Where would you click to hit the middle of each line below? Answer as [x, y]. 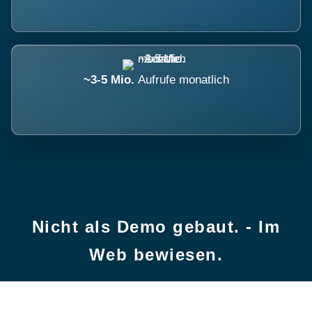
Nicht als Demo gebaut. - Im [156, 227]
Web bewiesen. [156, 255]
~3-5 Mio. [110, 80]
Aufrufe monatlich [183, 80]
